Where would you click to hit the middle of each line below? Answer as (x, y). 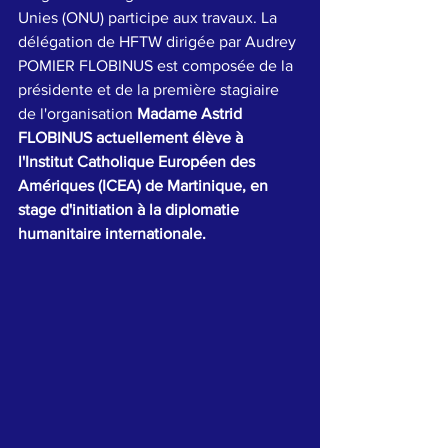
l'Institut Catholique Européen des (138, 162)
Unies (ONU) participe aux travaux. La (149, 18)
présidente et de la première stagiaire (150, 90)
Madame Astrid (191, 114)
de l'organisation (77, 114)
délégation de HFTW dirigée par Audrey (159, 42)
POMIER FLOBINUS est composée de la (157, 66)
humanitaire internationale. (114, 234)
